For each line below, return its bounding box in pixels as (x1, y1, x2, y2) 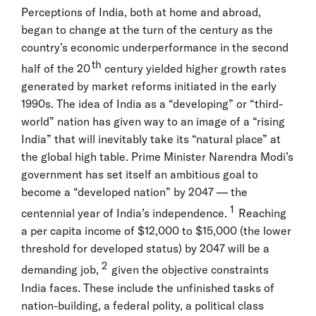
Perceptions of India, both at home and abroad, (21, 4, 261, 19)
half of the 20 (21, 61, 90, 75)
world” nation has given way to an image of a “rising (21, 114, 285, 128)
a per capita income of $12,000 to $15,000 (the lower (21, 224, 291, 238)
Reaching (236, 206, 286, 221)
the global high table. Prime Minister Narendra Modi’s (21, 149, 293, 164)
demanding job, (21, 262, 99, 277)
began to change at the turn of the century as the (21, 22, 273, 37)
